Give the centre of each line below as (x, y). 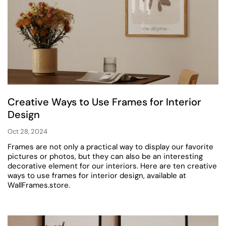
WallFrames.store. (39, 185)
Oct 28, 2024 (27, 132)
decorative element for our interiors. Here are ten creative (112, 166)
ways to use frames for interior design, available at (97, 175)
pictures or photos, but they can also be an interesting (105, 156)
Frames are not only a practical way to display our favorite (110, 147)
